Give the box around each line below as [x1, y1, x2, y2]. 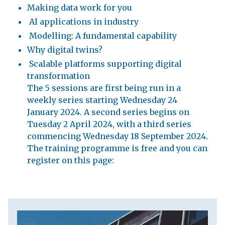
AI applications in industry [27, 17, 139, 27]
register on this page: [27, 155, 114, 165]
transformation [27, 71, 90, 81]
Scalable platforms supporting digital [27, 59, 182, 69]
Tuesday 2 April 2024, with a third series [27, 119, 191, 129]
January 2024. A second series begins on [27, 107, 189, 117]
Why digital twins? [27, 45, 102, 55]
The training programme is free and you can [27, 143, 207, 153]
